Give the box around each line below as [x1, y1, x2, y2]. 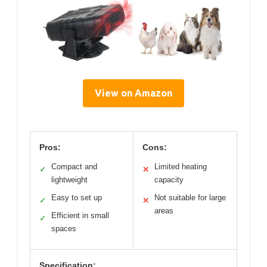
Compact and [51, 162, 97, 171]
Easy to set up [51, 193, 102, 202]
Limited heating [154, 162, 207, 171]
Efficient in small [51, 210, 109, 220]
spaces [51, 223, 76, 233]
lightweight [51, 175, 88, 184]
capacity [154, 175, 184, 184]
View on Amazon [95, 87, 172, 98]
